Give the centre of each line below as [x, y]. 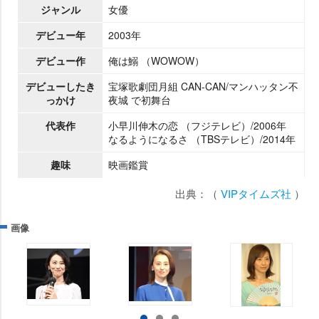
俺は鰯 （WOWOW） [156, 60]
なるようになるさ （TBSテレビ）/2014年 [202, 138]
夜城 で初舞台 [140, 99]
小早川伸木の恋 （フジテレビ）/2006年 [197, 125]
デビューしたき [61, 86]
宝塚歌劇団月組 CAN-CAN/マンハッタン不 [203, 86]
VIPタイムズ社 [255, 193]
